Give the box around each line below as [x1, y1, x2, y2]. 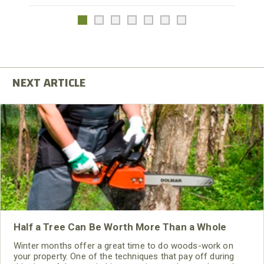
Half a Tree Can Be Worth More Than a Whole [14, 220, 227, 233]
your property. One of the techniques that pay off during [14, 250, 235, 262]
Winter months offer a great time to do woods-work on [14, 240, 233, 251]
